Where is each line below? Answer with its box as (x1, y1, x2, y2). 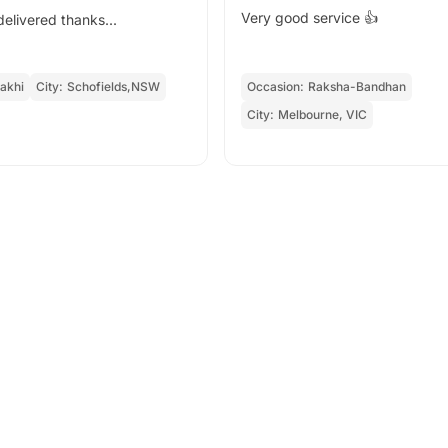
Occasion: (247, 79, 304, 94)
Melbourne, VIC (278, 107, 367, 122)
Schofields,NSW (67, 79, 160, 94)
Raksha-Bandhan (308, 79, 406, 94)
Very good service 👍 (241, 9, 378, 26)
